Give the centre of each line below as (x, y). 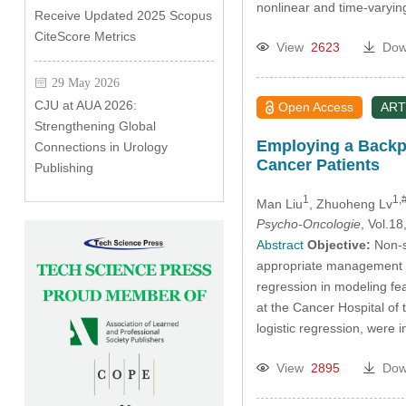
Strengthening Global (95, 126)
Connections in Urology (101, 147)
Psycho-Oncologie (308, 224)
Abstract (280, 245)
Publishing (63, 168)
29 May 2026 (85, 82)
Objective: (338, 245)
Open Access (316, 106)
